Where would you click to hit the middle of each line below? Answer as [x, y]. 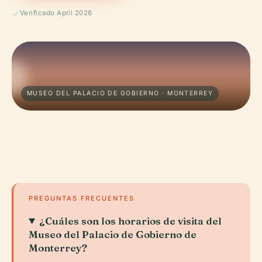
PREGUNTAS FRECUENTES [82, 198]
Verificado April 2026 [56, 13]
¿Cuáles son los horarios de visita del [131, 221]
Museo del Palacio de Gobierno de [113, 234]
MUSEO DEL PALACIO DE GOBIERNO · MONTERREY [120, 93]
